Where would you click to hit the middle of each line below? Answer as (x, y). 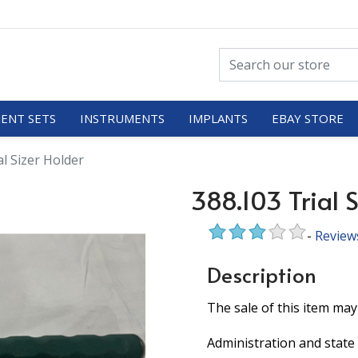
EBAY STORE (307, 118)
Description (262, 274)
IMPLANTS (218, 118)
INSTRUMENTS (122, 118)
